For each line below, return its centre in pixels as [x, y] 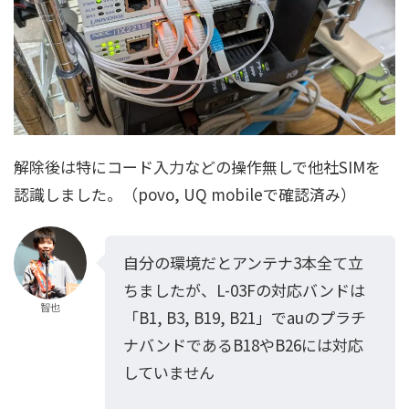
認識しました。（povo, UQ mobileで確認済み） [185, 194]
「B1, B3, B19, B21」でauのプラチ [245, 317]
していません [169, 372]
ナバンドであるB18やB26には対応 [243, 344]
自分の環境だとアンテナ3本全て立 [243, 262]
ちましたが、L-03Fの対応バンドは [244, 289]
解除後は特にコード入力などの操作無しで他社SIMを [197, 166]
